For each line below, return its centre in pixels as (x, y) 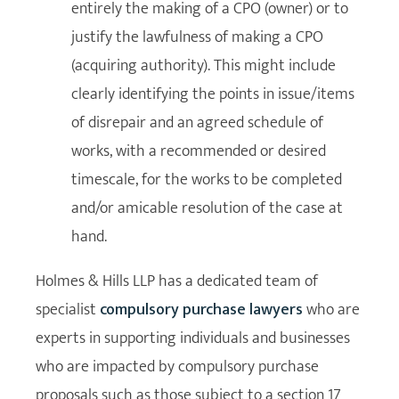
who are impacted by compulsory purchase (177, 366)
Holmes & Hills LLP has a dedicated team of (177, 281)
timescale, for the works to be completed (207, 179)
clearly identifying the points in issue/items (213, 94)
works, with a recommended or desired (199, 151)
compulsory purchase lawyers (201, 309)
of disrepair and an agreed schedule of (197, 122)
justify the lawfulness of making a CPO (197, 37)
